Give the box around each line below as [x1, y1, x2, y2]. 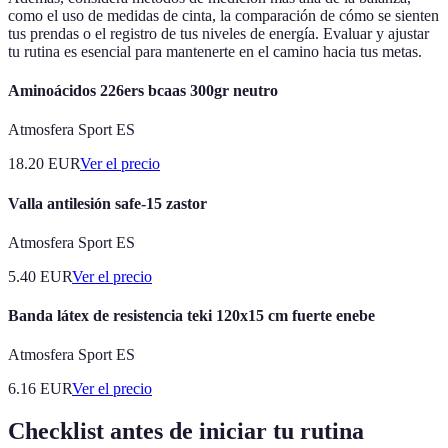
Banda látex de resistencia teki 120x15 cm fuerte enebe [8, 307, 375, 325]
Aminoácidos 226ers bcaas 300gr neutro [8, 82, 278, 100]
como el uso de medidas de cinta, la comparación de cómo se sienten [8, 6, 439, 24]
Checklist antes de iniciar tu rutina [8, 418, 364, 445]
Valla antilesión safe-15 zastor [8, 194, 207, 212]
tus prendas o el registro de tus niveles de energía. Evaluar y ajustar [8, 24, 429, 42]
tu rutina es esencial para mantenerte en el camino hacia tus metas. [8, 42, 422, 60]
